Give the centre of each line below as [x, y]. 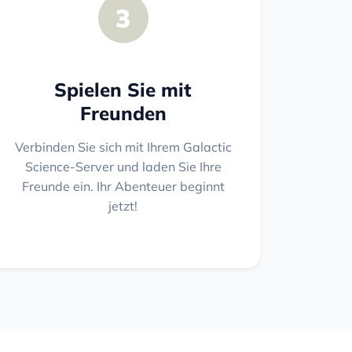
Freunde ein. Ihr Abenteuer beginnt [123, 186]
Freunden [123, 113]
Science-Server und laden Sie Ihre [123, 166]
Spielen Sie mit [123, 89]
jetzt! [123, 205]
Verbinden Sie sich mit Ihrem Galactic [123, 147]
